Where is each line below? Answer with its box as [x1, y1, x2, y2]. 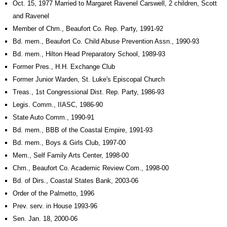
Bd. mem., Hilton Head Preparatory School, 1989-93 [13, 50, 165, 58]
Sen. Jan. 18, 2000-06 [13, 215, 78, 222]
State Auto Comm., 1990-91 [13, 113, 94, 121]
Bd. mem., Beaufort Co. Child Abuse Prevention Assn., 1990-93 [13, 37, 199, 45]
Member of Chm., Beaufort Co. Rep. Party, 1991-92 [13, 25, 163, 32]
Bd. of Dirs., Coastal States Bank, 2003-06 [13, 177, 138, 184]
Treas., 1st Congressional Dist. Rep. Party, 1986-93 [13, 88, 164, 96]
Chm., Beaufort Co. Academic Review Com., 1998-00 [13, 164, 169, 172]
